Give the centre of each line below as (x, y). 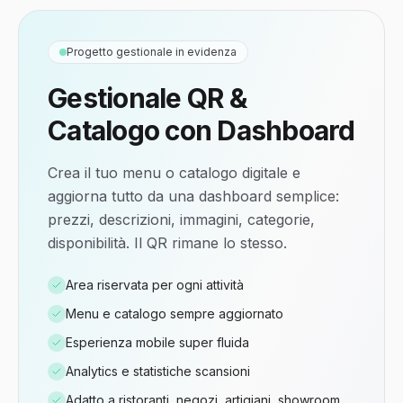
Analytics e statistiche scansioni (158, 371)
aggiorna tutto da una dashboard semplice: (193, 196)
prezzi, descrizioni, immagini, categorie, (181, 219)
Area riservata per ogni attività (155, 285)
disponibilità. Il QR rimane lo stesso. (167, 243)
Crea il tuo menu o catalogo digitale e (174, 173)
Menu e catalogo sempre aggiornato (175, 313)
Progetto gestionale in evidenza (152, 52)
